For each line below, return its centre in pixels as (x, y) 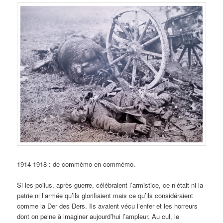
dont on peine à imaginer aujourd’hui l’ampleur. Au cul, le (98, 217)
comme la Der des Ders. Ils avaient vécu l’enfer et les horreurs (108, 206)
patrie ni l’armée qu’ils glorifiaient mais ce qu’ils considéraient (105, 196)
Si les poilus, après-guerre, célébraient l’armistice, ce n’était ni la (110, 185)
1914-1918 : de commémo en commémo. (76, 164)
